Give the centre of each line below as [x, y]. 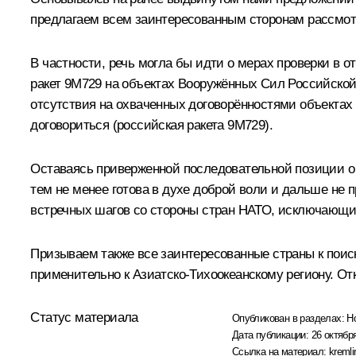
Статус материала [84, 318]
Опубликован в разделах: [289, 319]
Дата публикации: [271, 335]
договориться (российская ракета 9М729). [151, 126]
